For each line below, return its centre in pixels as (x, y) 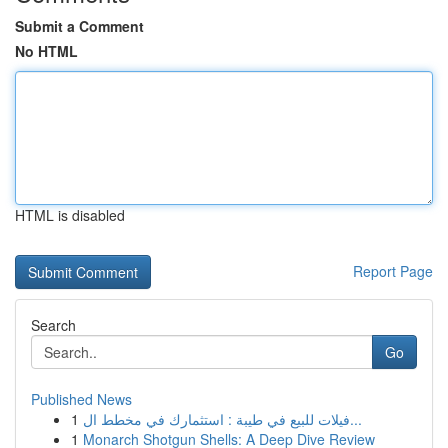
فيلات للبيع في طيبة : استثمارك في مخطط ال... (356, 419)
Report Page (393, 271)
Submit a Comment (79, 26)
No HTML (46, 51)
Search (53, 325)
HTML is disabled (70, 215)
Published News (81, 399)
